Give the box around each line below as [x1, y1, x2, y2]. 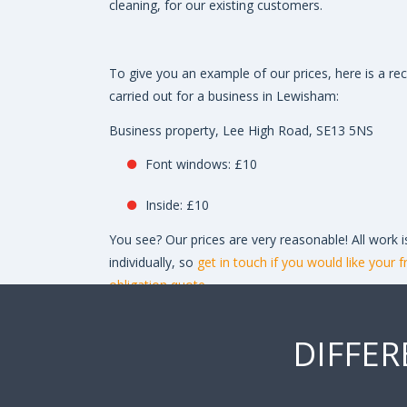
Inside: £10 [145, 196, 209, 214]
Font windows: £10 [145, 155, 257, 174]
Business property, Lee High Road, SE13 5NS [109, 121, 373, 139]
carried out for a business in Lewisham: [109, 87, 339, 105]
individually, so [109, 253, 197, 271]
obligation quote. [109, 275, 208, 293]
